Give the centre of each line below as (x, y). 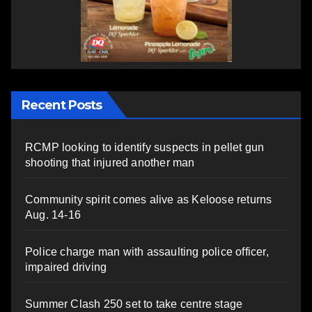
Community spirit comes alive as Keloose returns (149, 200)
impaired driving (66, 267)
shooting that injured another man (110, 163)
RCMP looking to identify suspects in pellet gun (145, 147)
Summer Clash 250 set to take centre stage (134, 304)
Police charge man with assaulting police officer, (147, 252)
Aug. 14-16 (53, 215)
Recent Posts (62, 105)
